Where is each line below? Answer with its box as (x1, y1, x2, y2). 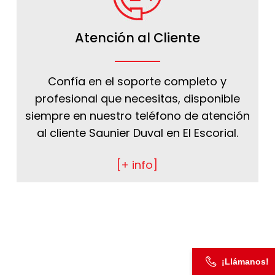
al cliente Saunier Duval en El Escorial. (36, 125, 238, 141)
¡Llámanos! (222, 257, 269, 266)
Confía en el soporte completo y (48, 74, 227, 90)
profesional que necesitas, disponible (34, 91, 240, 107)
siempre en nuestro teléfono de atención (25, 108, 250, 124)
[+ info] (117, 157, 158, 173)
